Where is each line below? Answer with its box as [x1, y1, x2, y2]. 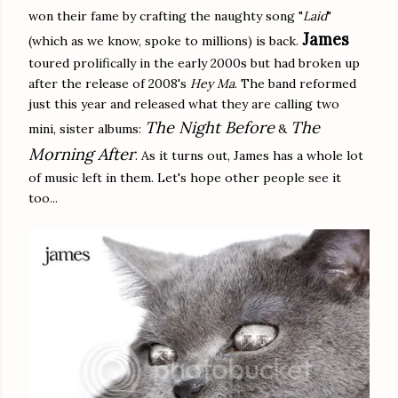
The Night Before [145, 116, 275, 138]
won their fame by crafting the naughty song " [28, 7, 303, 24]
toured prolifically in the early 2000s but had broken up [28, 54, 360, 71]
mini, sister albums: [28, 120, 145, 137]
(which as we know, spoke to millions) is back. [28, 32, 302, 49]
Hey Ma [190, 75, 235, 92]
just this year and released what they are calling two [28, 95, 339, 112]
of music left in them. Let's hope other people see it [28, 169, 341, 186]
